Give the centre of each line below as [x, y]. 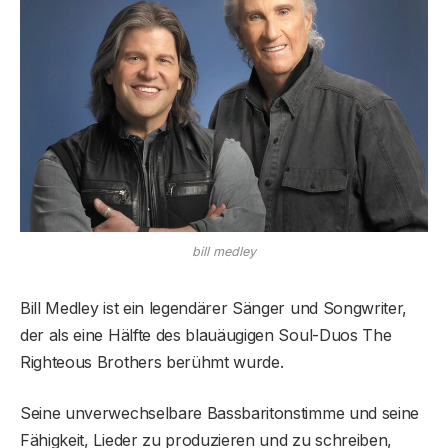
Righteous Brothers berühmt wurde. [152, 361]
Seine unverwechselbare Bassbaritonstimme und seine [219, 412]
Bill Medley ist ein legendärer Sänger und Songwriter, [214, 307]
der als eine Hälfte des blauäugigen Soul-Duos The [206, 334]
